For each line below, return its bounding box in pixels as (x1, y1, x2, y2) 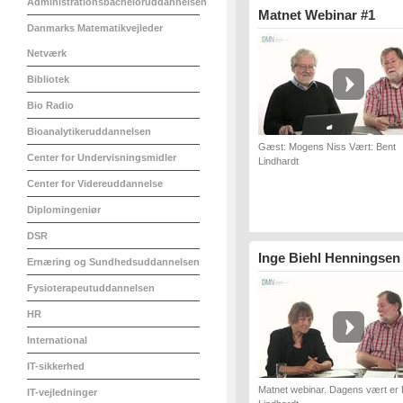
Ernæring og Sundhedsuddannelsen (27, 256, 200, 267)
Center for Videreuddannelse (27, 178, 163, 189)
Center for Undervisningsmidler (27, 152, 176, 163)
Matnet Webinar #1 (258, 7, 375, 22)
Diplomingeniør (27, 204, 101, 215)
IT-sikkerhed (27, 361, 85, 372)
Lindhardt (258, 156, 299, 166)
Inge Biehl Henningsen (258, 250, 400, 265)
